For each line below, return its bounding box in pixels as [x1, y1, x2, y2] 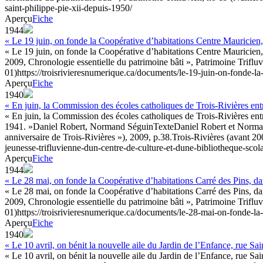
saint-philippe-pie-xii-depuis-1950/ [5, 2, 132, 13]
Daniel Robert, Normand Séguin [33, 121, 153, 131]
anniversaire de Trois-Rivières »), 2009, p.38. [5, 131, 172, 142]
